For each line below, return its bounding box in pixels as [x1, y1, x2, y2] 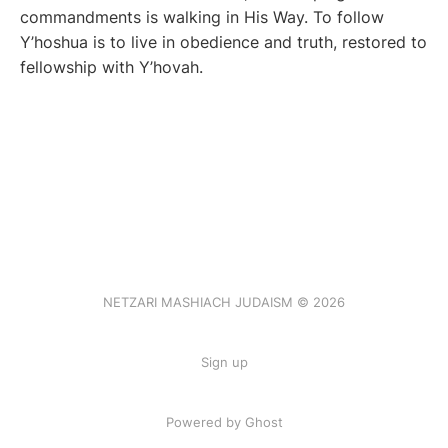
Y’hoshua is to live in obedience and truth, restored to [20, 32, 427, 52]
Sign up [200, 354, 248, 370]
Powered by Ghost [165, 414, 283, 430]
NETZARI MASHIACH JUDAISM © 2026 [103, 294, 345, 310]
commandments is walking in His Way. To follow [20, 7, 384, 27]
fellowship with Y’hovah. [20, 57, 203, 77]
